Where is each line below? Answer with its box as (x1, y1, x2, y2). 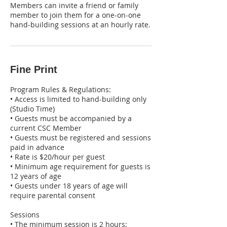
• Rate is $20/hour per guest (10, 152, 105, 162)
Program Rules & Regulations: (10, 84, 111, 94)
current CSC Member (10, 123, 82, 133)
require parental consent (10, 190, 95, 200)
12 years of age (10, 171, 61, 181)
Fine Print (10, 63, 57, 75)
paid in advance (10, 142, 64, 152)
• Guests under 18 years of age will (10, 180, 128, 191)
